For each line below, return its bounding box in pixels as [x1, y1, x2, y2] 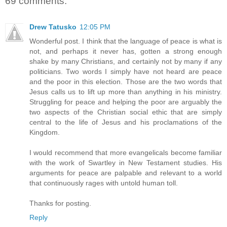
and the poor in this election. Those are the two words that [29, 78, 222, 86]
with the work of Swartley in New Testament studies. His [29, 159, 222, 167]
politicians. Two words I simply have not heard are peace [29, 67, 222, 76]
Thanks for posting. [29, 199, 91, 208]
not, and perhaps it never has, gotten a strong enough [29, 47, 222, 56]
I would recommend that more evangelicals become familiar [29, 148, 222, 157]
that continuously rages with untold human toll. [29, 179, 178, 187]
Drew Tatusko [29, 23, 77, 31]
